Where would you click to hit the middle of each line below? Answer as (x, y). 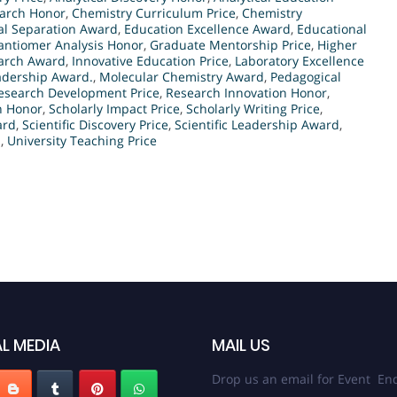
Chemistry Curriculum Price (154, 13)
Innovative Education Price (150, 61)
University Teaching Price (82, 141)
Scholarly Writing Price (253, 109)
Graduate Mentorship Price (230, 45)
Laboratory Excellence (300, 61)
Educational (332, 29)
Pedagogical (306, 77)
